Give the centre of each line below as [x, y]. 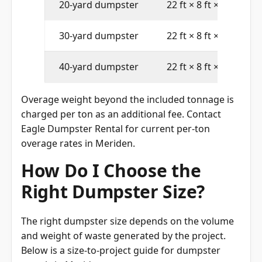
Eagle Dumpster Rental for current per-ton [116, 128]
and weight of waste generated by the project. [123, 235]
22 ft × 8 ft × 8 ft [201, 66]
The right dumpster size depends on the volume [127, 220]
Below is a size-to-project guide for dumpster [121, 249]
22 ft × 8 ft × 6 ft [201, 35]
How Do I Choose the [111, 170]
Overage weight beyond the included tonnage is [127, 99]
